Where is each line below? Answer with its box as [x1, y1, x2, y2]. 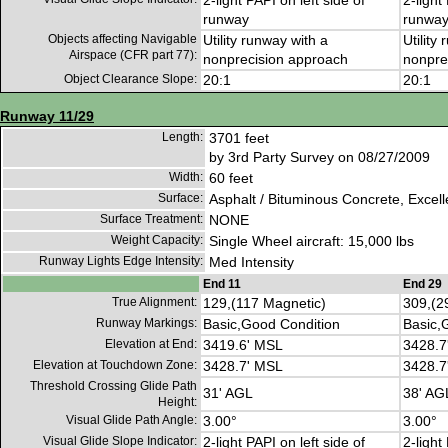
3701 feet [209, 130, 269, 147]
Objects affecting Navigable [48, 32, 197, 47]
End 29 [403, 277, 442, 292]
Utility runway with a [203, 32, 328, 49]
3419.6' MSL [203, 337, 283, 354]
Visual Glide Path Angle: [66, 413, 197, 428]
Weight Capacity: [111, 233, 203, 248]
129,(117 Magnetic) [203, 295, 326, 312]
